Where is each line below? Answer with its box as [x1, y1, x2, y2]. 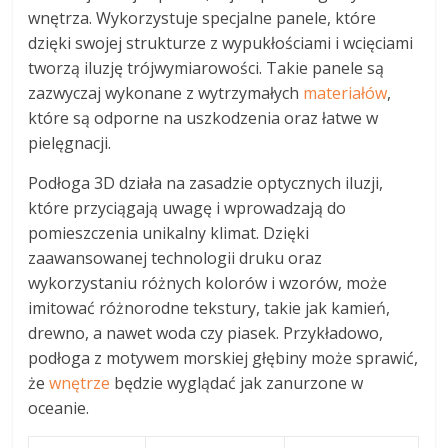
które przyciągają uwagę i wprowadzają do [28, 196, 347, 219]
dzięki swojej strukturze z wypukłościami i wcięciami [28, 31, 414, 54]
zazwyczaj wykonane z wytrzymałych [28, 81, 304, 104]
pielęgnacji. [28, 131, 112, 154]
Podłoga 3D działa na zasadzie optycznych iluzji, [28, 171, 384, 194]
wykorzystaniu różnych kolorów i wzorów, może [28, 271, 388, 294]
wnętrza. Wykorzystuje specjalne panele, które [28, 6, 377, 29]
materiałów [303, 81, 388, 104]
